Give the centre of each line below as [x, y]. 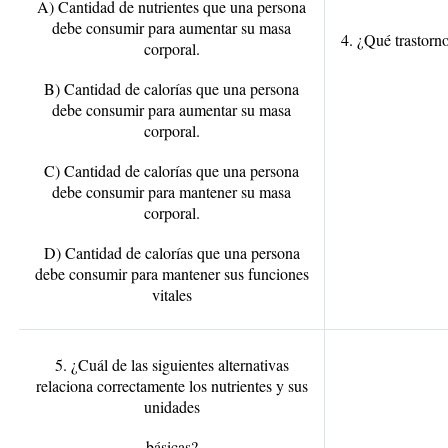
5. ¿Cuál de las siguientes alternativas [171, 364]
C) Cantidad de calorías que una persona [171, 170]
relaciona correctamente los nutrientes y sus [171, 385]
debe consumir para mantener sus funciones [171, 273]
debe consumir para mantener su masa [171, 191]
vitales [171, 294]
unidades [171, 406]
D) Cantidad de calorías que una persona [171, 252]
